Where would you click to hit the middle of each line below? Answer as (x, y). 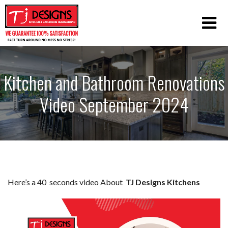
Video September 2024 (114, 104)
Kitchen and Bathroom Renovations (114, 82)
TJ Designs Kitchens (163, 182)
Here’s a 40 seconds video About (67, 182)
